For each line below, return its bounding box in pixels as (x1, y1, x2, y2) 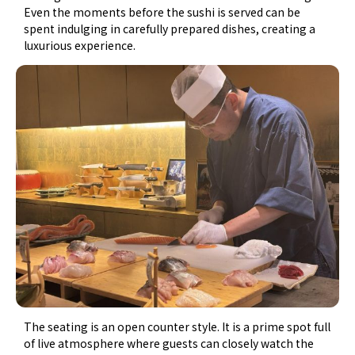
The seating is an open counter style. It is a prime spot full (24, 318, 331, 334)
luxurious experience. (24, 36, 136, 53)
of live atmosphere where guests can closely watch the (24, 334, 315, 351)
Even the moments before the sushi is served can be (24, 3, 301, 20)
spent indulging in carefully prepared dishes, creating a (24, 20, 316, 36)
